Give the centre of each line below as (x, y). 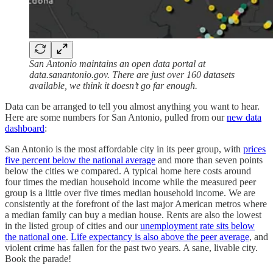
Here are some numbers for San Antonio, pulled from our (116, 117)
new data (244, 117)
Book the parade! (38, 258)
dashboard (25, 128)
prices (254, 149)
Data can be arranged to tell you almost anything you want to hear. (132, 106)
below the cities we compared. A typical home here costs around (128, 171)
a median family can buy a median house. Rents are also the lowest (133, 214)
